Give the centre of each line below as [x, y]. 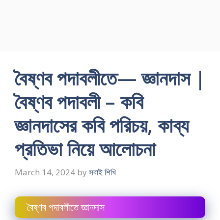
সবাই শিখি [102, 172]
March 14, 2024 [45, 172]
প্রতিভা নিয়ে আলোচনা [85, 149]
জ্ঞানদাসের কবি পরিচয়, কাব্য [102, 125]
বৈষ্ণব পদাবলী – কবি [79, 101]
